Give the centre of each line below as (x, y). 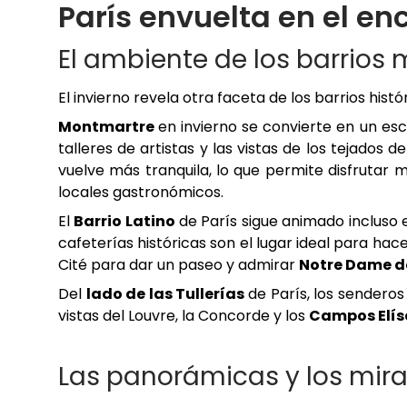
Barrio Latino (124, 222)
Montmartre (109, 127)
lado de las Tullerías (167, 294)
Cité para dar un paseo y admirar (179, 265)
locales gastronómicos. (141, 193)
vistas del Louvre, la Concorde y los (184, 316)
